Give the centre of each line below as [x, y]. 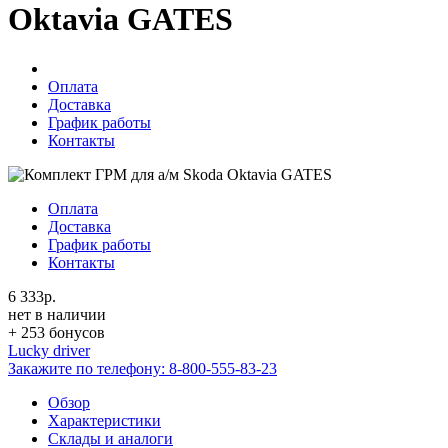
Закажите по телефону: [88, 368]
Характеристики [104, 420]
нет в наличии [57, 314]
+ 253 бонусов [56, 332]
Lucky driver [49, 350]
